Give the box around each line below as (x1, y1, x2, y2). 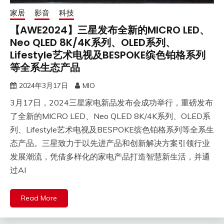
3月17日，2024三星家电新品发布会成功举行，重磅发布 (10, 97, 213, 107)
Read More (21, 193, 57, 202)
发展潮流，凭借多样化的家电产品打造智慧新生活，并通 (10, 151, 210, 161)
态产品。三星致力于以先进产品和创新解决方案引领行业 (10, 137, 210, 148)
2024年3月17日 (19, 80, 68, 90)
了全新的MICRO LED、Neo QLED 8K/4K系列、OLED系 (10, 110, 210, 121)
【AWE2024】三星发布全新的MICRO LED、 (10, 22, 209, 37)
